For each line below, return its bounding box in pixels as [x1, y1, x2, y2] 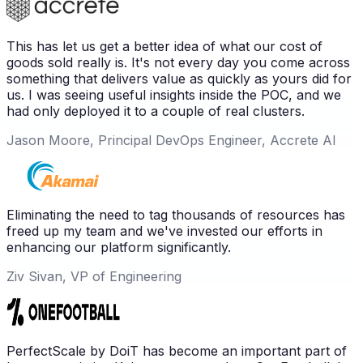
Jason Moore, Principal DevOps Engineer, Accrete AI [6, 131, 336, 148]
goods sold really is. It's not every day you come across [6, 53, 350, 70]
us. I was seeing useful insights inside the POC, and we [6, 86, 341, 103]
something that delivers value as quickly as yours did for [6, 70, 352, 87]
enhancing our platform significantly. [6, 238, 231, 255]
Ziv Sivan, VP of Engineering [6, 267, 181, 284]
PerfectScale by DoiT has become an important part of [6, 342, 347, 359]
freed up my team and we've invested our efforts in [6, 222, 322, 239]
